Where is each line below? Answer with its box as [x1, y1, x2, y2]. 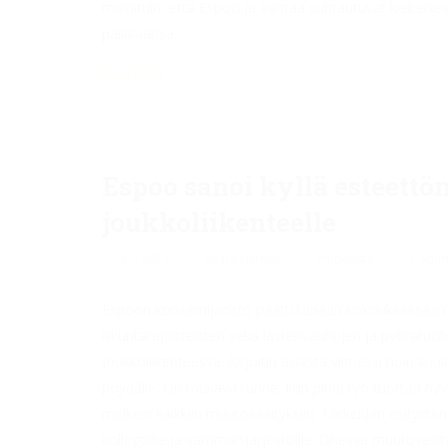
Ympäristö [316, 250, 375, 267]
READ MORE [102, 67, 165, 82]
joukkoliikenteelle [102, 205, 336, 239]
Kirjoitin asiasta [228, 352, 327, 371]
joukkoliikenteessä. [102, 352, 228, 371]
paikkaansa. [102, 24, 177, 43]
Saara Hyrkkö [205, 250, 280, 267]
